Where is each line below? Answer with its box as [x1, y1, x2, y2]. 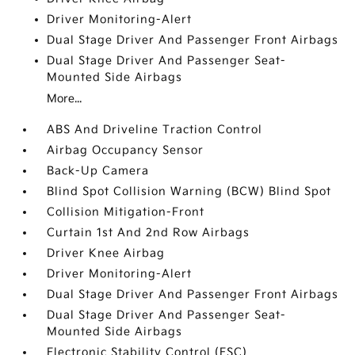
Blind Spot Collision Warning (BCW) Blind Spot [47, 185, 332, 198]
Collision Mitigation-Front [47, 205, 205, 219]
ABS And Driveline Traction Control [47, 123, 263, 136]
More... [47, 92, 82, 105]
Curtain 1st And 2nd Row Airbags [47, 226, 250, 239]
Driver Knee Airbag [47, 246, 166, 260]
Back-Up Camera [47, 164, 150, 177]
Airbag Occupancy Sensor [47, 143, 204, 157]
